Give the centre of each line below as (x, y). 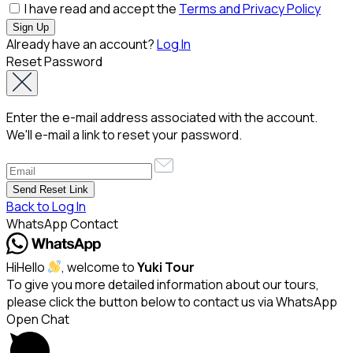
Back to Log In (46, 206)
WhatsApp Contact (62, 223)
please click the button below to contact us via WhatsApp (172, 301)
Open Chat (38, 319)
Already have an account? (82, 44)
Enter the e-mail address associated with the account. (162, 117)
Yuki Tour (166, 267)
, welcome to (100, 267)
